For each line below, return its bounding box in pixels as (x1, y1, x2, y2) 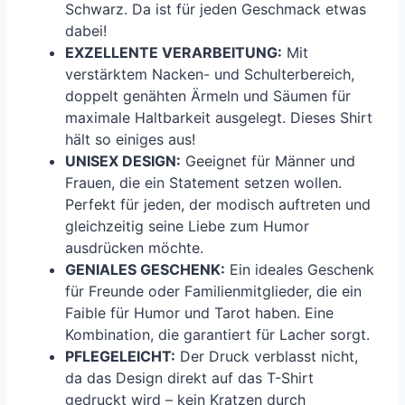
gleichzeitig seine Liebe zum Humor (65, 217, 309, 236)
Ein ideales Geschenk (225, 260, 374, 279)
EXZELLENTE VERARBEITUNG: (65, 43, 282, 62)
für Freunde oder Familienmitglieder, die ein (65, 282, 362, 301)
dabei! (65, 22, 107, 41)
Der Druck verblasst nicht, (175, 347, 358, 366)
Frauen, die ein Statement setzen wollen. (65, 174, 342, 193)
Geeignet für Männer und (181, 152, 355, 171)
